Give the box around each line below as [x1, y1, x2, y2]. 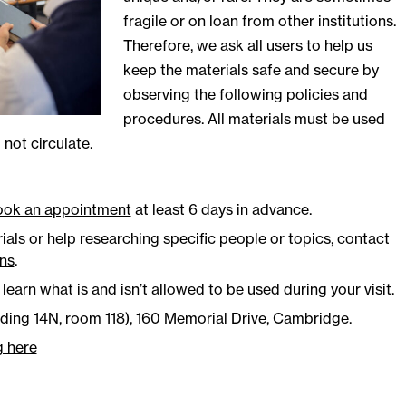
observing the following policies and [122, 84, 368, 103]
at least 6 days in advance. [130, 199, 312, 218]
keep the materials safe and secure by [122, 60, 379, 79]
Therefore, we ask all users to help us [122, 35, 372, 54]
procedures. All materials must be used [122, 109, 385, 128]
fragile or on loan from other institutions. [122, 11, 396, 30]
